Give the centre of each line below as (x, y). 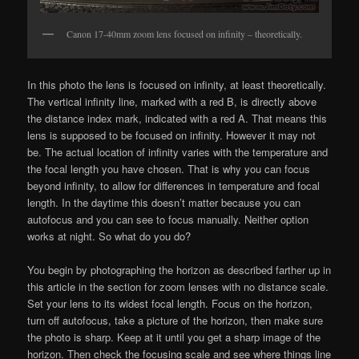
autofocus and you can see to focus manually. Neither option (168, 219)
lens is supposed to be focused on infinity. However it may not (172, 135)
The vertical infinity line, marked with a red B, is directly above (172, 101)
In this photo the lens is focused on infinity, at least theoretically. (177, 84)
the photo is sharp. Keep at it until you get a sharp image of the (174, 337)
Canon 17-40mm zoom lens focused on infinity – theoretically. (185, 34)
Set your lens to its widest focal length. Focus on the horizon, (170, 303)
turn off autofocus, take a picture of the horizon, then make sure (175, 320)
